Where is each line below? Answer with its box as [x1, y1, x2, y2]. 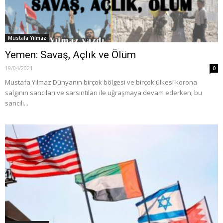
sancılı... [5, 98, 28, 108]
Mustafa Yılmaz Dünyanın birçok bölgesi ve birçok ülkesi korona [5, 77, 197, 87]
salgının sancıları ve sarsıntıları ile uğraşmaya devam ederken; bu [5, 88, 202, 97]
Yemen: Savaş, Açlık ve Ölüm [5, 48, 136, 61]
